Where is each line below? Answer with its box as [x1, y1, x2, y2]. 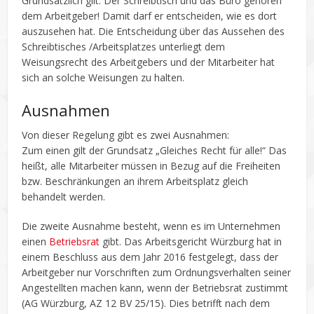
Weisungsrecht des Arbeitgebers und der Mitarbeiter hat [22, 55, 275, 69]
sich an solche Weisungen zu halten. [22, 70, 185, 84]
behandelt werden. [22, 189, 106, 203]
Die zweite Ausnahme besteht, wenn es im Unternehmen [22, 219, 281, 233]
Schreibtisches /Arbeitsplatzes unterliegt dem [22, 39, 226, 53]
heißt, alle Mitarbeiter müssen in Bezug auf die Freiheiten [22, 158, 281, 172]
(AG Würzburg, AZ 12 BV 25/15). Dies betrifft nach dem [22, 296, 271, 310]
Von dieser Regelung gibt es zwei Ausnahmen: [22, 128, 230, 142]
